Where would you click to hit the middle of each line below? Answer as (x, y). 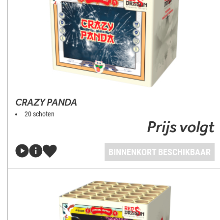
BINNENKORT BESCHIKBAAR (160, 152)
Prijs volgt (180, 126)
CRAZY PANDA (46, 102)
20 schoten (40, 114)
